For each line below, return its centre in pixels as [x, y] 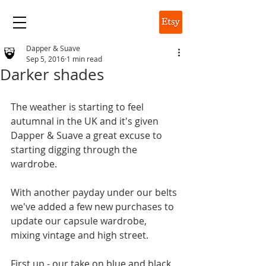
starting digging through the [75, 150]
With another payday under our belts [95, 192]
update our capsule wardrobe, [80, 221]
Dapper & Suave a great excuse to [88, 135]
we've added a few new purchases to [94, 207]
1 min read [84, 59]
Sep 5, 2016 [45, 59]
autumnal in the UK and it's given [86, 121]
